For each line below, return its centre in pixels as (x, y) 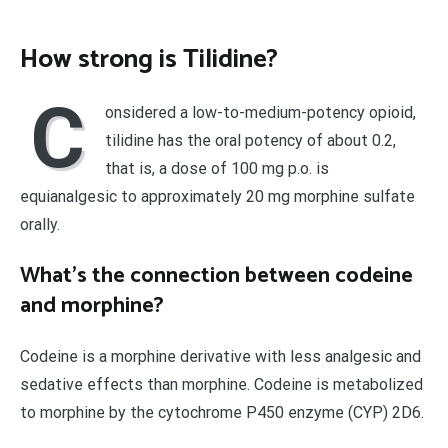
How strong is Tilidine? (149, 59)
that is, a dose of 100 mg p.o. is (217, 169)
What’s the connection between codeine (216, 276)
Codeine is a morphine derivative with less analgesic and (220, 357)
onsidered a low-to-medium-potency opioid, (260, 113)
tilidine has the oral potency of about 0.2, (250, 141)
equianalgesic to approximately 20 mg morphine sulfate (217, 197)
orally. (40, 225)
